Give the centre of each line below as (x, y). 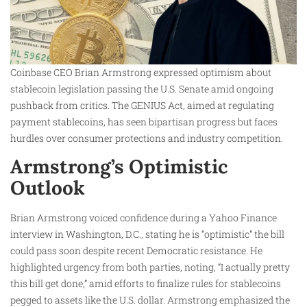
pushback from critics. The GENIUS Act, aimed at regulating (142, 105)
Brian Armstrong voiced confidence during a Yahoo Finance (144, 218)
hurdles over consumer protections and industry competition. (147, 138)
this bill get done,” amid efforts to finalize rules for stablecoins (146, 284)
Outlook (48, 188)
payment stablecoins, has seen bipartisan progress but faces (144, 121)
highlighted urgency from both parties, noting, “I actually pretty (150, 267)
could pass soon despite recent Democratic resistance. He (136, 251)
